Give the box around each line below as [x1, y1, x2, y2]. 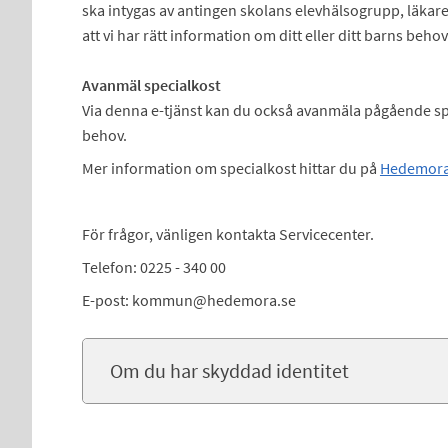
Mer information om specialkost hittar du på [81, 158, 380, 178]
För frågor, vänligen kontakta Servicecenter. [81, 224, 374, 244]
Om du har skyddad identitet [109, 358, 349, 383]
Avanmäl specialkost [81, 75, 221, 95]
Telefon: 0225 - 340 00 [81, 257, 226, 277]
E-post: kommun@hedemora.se [81, 290, 296, 310]
